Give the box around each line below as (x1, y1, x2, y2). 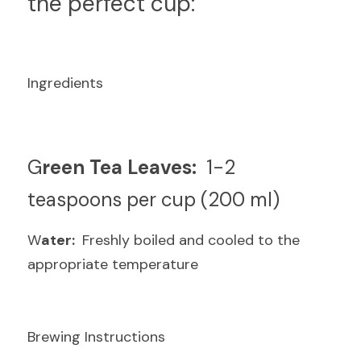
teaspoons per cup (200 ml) (27, 187, 280, 212)
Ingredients (27, 73, 103, 93)
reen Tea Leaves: (42, 155, 201, 180)
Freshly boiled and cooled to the (78, 230, 300, 250)
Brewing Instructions (27, 327, 165, 346)
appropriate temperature (27, 255, 198, 274)
